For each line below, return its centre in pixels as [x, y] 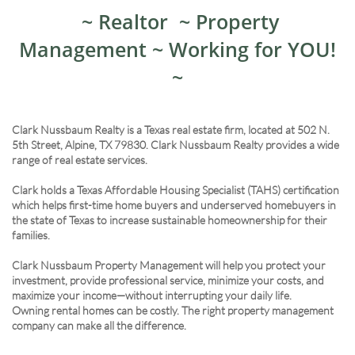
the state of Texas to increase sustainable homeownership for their [170, 220]
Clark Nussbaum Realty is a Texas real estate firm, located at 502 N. [171, 130]
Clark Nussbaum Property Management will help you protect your [169, 265]
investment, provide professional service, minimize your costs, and [168, 280]
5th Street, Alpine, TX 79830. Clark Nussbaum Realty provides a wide [176, 145]
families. [31, 235]
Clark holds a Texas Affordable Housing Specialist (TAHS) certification [176, 190]
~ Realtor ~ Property [177, 21]
